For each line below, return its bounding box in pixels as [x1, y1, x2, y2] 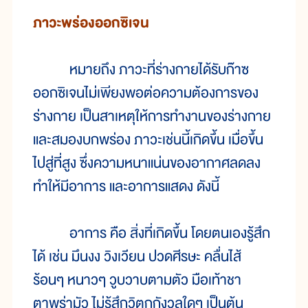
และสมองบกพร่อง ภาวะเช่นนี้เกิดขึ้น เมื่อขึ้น [33, 128, 263, 153]
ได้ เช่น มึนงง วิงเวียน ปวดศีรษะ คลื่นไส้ [33, 245, 241, 269]
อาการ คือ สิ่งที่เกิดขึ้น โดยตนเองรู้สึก [33, 221, 270, 246]
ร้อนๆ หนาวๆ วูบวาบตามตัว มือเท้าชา [33, 268, 241, 293]
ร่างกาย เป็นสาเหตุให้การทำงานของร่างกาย [33, 104, 271, 129]
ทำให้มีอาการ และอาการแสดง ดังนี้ [33, 175, 219, 199]
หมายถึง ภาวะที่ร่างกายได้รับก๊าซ [33, 58, 249, 82]
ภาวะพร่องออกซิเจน [33, 11, 149, 36]
